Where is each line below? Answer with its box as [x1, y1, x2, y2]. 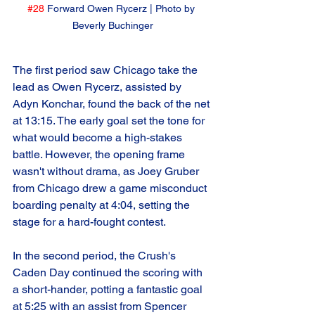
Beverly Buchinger [72, 20, 153, 32]
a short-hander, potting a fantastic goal [13, 283, 205, 297]
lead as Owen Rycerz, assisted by [13, 80, 184, 94]
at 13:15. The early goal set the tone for [13, 114, 207, 128]
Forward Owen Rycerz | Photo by [44, 3, 198, 15]
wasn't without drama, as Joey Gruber [13, 165, 202, 179]
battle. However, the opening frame [13, 148, 188, 162]
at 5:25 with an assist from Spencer [13, 300, 189, 314]
